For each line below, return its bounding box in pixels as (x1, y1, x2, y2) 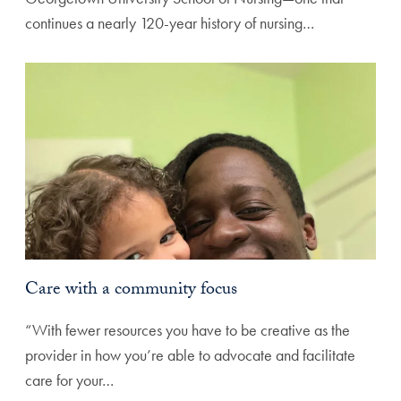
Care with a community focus (25, 276, 237, 306)
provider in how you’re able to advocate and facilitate (25, 345, 355, 365)
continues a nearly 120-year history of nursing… (25, 12, 314, 33)
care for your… (25, 370, 114, 390)
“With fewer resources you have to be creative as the (25, 320, 350, 340)
